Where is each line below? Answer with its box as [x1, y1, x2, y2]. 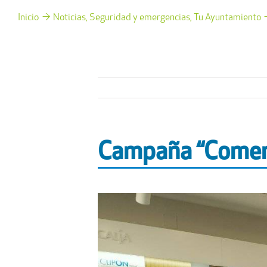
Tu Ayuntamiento [193, 13, 261, 23]
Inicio [18, 13, 39, 23]
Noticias [53, 13, 86, 23]
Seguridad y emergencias [89, 13, 190, 23]
